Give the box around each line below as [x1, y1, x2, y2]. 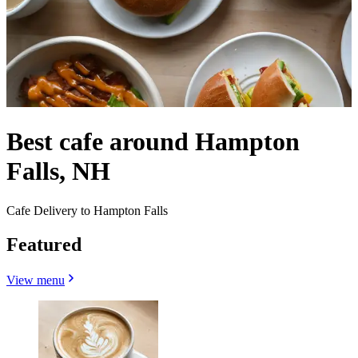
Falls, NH [6, 157, 110, 186]
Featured [6, 233, 82, 255]
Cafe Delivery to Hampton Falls [6, 203, 168, 217]
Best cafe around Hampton [6, 127, 300, 157]
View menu [6, 272, 65, 287]
